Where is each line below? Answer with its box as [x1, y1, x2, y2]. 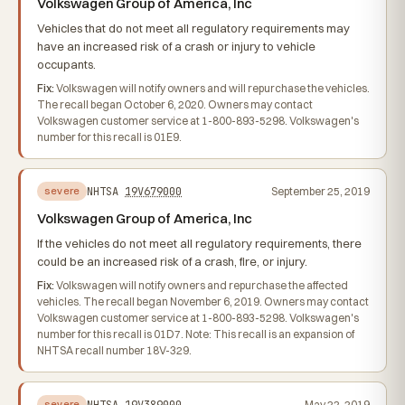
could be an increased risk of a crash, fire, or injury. [37, 254, 307, 268]
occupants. [37, 57, 96, 71]
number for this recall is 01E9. [37, 130, 182, 144]
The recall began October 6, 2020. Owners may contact [37, 98, 313, 111]
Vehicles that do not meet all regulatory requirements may [37, 21, 350, 35]
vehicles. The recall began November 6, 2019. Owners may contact [37, 295, 369, 308]
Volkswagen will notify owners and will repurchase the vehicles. [54, 81, 370, 95]
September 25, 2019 [271, 184, 370, 198]
